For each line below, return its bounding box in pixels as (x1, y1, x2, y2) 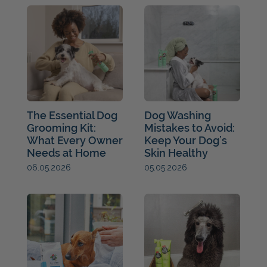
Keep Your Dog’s (144, 133, 227, 147)
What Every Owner (26, 133, 123, 147)
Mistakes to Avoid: (144, 121, 235, 134)
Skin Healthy (144, 146, 208, 159)
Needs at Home (26, 146, 106, 159)
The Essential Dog (26, 108, 117, 122)
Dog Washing (144, 108, 211, 122)
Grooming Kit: (26, 121, 96, 134)
